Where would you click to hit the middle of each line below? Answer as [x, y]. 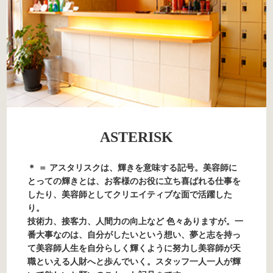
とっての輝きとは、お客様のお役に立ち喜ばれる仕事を [134, 181]
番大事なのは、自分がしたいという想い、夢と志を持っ [134, 235]
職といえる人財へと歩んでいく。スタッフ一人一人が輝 [134, 261]
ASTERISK [136, 137]
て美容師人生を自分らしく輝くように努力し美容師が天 [134, 248]
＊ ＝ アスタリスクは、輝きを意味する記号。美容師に [133, 168]
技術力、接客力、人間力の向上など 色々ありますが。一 [136, 221]
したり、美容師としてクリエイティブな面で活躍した [130, 194]
